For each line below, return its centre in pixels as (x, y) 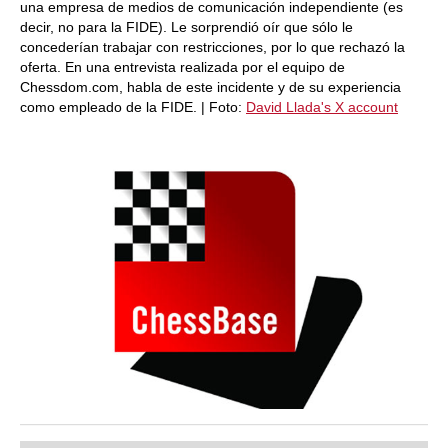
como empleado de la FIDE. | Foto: (133, 107)
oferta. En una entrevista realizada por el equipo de (182, 67)
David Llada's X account (322, 107)
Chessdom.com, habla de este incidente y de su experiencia (210, 87)
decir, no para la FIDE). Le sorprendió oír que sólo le (186, 27)
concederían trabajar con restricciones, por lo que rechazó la (212, 47)
